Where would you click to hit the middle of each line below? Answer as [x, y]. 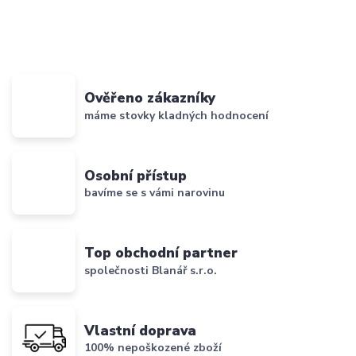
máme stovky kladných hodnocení [177, 115]
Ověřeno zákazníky [150, 98]
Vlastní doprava [141, 330]
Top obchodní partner [161, 253]
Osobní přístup [136, 175]
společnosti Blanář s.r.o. [151, 270]
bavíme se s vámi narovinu [155, 193]
